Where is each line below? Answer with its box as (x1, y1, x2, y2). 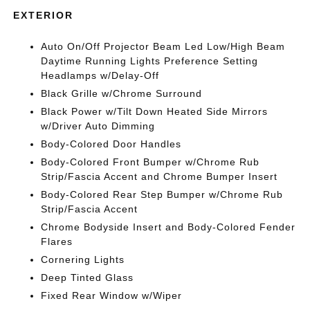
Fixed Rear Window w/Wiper (41, 289, 183, 301)
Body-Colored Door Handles (41, 138, 182, 149)
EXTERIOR (13, 9, 74, 21)
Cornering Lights (41, 253, 125, 265)
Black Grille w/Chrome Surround (41, 87, 203, 99)
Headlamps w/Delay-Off (41, 69, 160, 81)
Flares (41, 235, 73, 247)
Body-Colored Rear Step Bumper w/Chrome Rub (41, 188, 284, 200)
